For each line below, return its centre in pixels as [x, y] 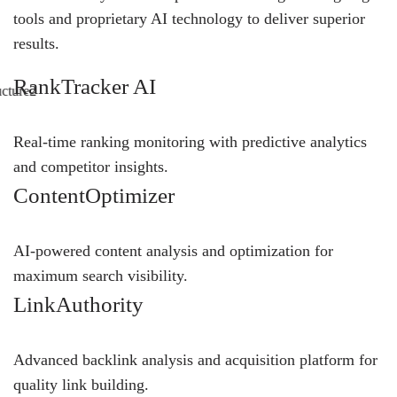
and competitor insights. [91, 167]
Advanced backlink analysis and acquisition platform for [195, 360]
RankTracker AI [85, 87]
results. [36, 44]
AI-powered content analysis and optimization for [173, 251]
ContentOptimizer [94, 196]
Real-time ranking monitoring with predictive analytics [190, 142]
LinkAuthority [78, 305]
